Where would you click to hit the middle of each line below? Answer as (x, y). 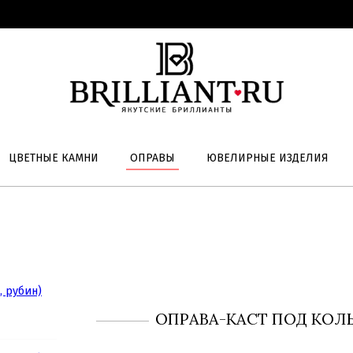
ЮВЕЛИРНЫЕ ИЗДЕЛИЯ (267, 158)
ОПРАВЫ (152, 158)
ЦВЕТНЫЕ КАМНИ (53, 158)
